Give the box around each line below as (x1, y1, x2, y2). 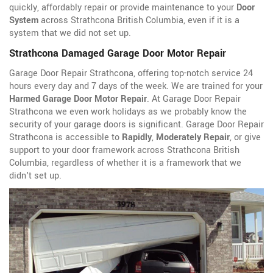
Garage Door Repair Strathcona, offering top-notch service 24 (9, 67, 253, 80)
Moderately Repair (156, 131, 230, 144)
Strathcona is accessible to (9, 131, 122, 144)
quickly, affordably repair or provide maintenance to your (9, 1, 236, 15)
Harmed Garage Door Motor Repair (9, 93, 147, 106)
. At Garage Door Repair (147, 93, 241, 106)
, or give (230, 131, 261, 144)
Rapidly (122, 131, 152, 144)
